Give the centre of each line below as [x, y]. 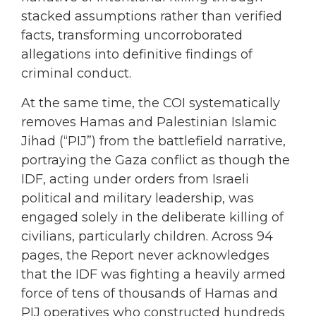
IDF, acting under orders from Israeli [135, 179]
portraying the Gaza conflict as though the [156, 160]
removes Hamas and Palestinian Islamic [149, 122]
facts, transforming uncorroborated [132, 36]
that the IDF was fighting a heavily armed [153, 274]
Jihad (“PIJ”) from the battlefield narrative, [153, 141]
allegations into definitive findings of [137, 55]
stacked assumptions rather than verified [152, 17]
